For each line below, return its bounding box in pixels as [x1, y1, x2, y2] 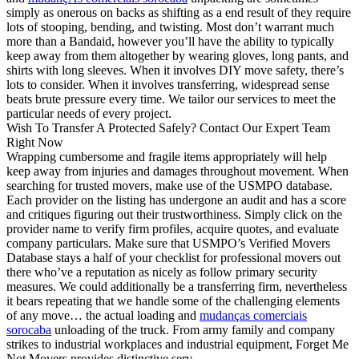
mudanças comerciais [200, 309, 307, 323]
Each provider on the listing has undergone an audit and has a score [6, 193, 346, 208]
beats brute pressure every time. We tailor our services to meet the [6, 92, 336, 107]
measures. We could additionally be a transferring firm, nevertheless [6, 280, 347, 294]
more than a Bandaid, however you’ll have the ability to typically [6, 34, 334, 49]
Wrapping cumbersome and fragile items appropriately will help [6, 150, 327, 164]
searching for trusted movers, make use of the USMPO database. [6, 179, 333, 193]
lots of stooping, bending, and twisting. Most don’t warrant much [6, 20, 334, 34]
